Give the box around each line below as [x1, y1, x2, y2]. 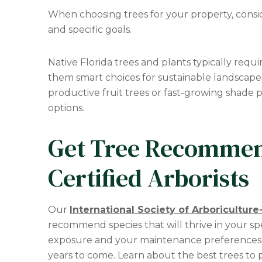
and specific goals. [48, 24, 134, 35]
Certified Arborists [48, 161, 249, 195]
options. [48, 102, 84, 113]
